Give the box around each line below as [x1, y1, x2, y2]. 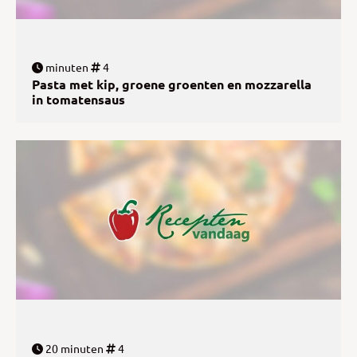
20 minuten [43, 340, 104, 355]
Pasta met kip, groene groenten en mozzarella [32, 76, 312, 93]
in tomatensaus [32, 91, 125, 108]
